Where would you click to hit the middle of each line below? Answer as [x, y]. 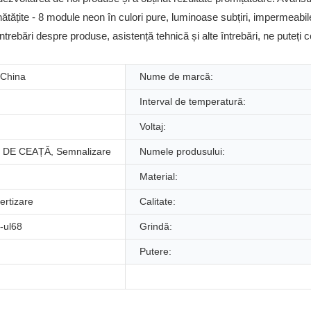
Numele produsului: [182, 151]
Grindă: [156, 226]
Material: [159, 176]
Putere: [155, 251]
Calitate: [158, 201]
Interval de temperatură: [193, 101]
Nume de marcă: [176, 76]
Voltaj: [153, 126]
